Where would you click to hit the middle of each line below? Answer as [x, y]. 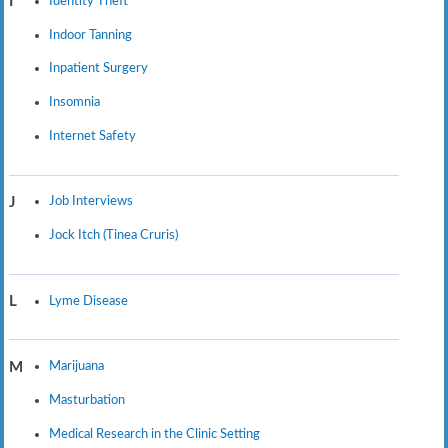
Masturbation [86, 399]
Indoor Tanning [90, 34]
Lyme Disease [88, 300]
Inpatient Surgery [98, 68]
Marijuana [76, 365]
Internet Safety [92, 136]
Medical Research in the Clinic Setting [154, 433]
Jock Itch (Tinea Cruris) [113, 235]
